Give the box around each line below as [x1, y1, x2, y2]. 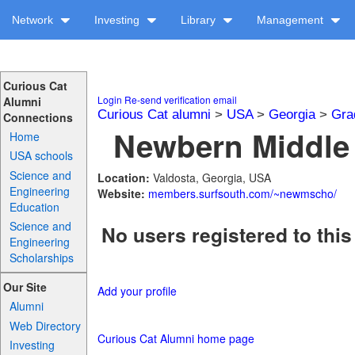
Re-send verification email [124, 93, 237, 106]
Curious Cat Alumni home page [97, 330, 254, 347]
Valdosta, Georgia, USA [152, 170, 271, 185]
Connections [2, 109, 73, 125]
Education [10, 198, 60, 215]
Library [181, 13, 219, 26]
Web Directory [10, 317, 82, 334]
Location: [97, 170, 153, 185]
